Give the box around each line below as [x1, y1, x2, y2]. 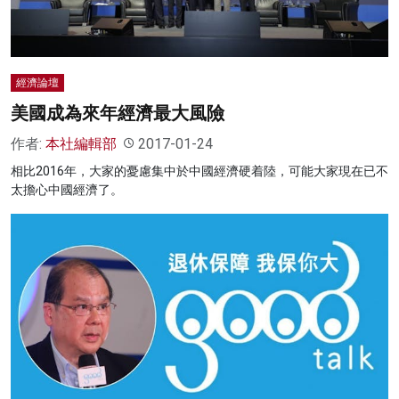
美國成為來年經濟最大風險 [11, 102, 224, 124]
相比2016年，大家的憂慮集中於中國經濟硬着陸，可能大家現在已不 [11, 163, 388, 178]
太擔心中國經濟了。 [11, 182, 123, 197]
